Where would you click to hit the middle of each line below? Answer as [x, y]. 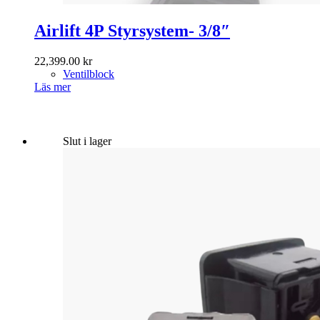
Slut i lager [87, 141]
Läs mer [52, 86]
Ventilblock [89, 74]
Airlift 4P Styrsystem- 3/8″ [132, 30]
